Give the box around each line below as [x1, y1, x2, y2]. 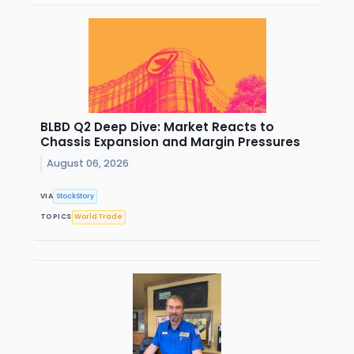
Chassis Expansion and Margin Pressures [40, 134, 300, 151]
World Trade [74, 212, 123, 222]
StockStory [56, 190, 95, 201]
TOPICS [40, 212, 72, 222]
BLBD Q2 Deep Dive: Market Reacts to [40, 119, 274, 136]
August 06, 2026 [47, 156, 130, 171]
